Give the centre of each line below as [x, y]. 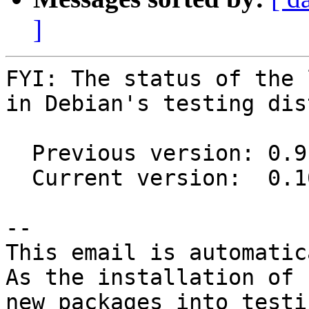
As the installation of [150, 278]
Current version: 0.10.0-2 [19, 178]
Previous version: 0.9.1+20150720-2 [19, 153]
